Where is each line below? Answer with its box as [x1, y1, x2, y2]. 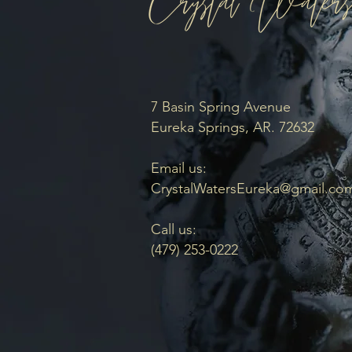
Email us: [151, 159, 211, 178]
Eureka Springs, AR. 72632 [151, 119, 314, 137]
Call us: [151, 221, 196, 239]
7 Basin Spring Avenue [151, 98, 291, 116]
